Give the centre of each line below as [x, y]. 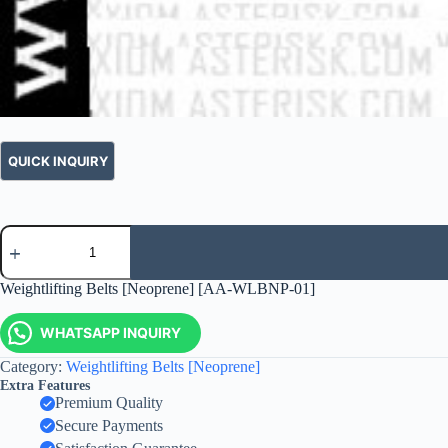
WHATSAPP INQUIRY [110, 333]
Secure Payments [109, 425]
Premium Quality [109, 403]
